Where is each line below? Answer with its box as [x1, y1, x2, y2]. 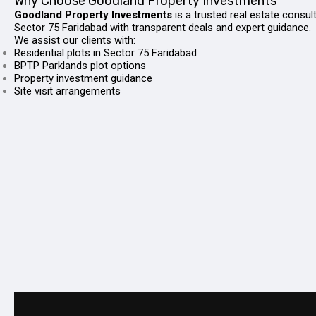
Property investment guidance [14, 72, 152, 85]
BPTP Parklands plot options [14, 59, 146, 72]
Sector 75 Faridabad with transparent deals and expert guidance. [14, 21, 311, 34]
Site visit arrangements [14, 85, 121, 97]
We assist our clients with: [14, 34, 135, 47]
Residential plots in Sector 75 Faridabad [14, 47, 197, 59]
